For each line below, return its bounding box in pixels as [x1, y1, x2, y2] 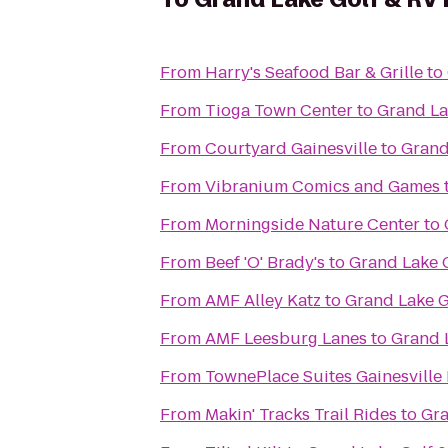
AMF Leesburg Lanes [205, 327, 367, 350]
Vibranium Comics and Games [205, 175, 440, 198]
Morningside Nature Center [205, 213, 420, 236]
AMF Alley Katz [205, 289, 321, 312]
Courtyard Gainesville [205, 137, 377, 160]
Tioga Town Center [205, 99, 353, 122]
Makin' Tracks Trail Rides [205, 403, 397, 426]
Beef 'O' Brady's [205, 251, 325, 274]
